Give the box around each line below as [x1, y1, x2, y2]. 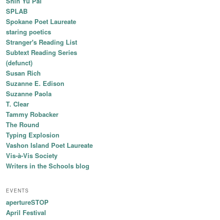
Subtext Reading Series [6, 48, 77, 57]
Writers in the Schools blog [6, 161, 89, 171]
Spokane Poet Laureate [6, 17, 76, 27]
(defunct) [6, 58, 32, 68]
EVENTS [6, 187, 29, 194]
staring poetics [6, 27, 51, 37]
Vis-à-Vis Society [6, 151, 57, 161]
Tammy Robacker [6, 110, 58, 119]
